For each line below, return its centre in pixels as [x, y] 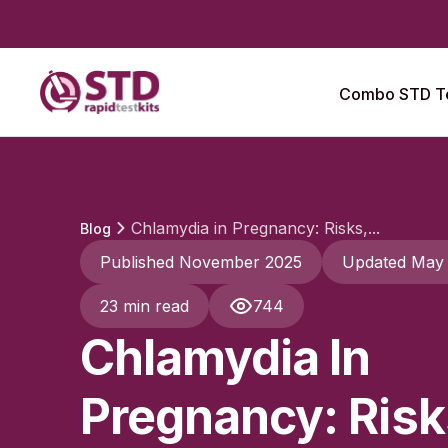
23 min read [144, 306]
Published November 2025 [201, 262]
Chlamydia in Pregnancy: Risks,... [255, 228]
